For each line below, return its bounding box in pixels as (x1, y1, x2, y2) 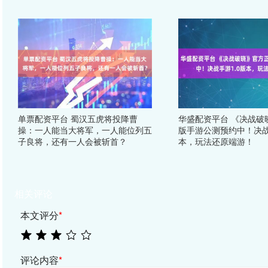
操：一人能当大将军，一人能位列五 (18, 124, 152, 136)
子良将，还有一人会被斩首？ (18, 135, 127, 147)
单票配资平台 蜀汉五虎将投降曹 (18, 112, 138, 124)
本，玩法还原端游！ (178, 135, 254, 147)
